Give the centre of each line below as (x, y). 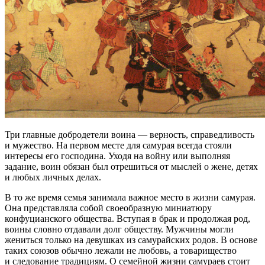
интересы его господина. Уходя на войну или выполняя (117, 156)
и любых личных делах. (53, 177)
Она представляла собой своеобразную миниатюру (108, 208)
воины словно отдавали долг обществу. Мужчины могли (119, 230)
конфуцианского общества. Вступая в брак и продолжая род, (127, 219)
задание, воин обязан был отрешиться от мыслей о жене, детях (131, 167)
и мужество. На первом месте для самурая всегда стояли (118, 146)
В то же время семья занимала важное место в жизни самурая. (130, 198)
